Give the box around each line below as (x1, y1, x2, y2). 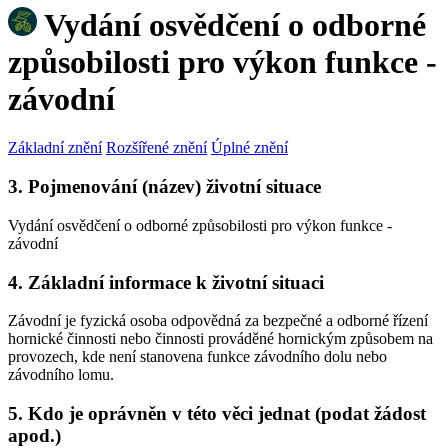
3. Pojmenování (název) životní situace (8, 176, 321, 198)
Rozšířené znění (106, 139, 207, 157)
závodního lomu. (8, 366, 114, 384)
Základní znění (8, 139, 102, 157)
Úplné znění (211, 139, 288, 157)
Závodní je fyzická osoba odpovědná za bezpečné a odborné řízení (8, 312, 428, 330)
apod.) (8, 424, 61, 446)
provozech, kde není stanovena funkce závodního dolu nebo (8, 348, 387, 366)
